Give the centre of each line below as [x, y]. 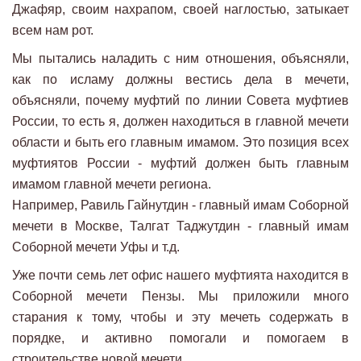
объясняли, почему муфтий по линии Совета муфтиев [180, 101]
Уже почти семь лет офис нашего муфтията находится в [180, 276]
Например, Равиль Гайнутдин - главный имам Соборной [180, 205]
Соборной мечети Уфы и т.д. [96, 247]
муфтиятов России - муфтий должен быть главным [180, 164]
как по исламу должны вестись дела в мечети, [180, 80]
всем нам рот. [53, 31]
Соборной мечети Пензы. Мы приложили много [180, 297]
